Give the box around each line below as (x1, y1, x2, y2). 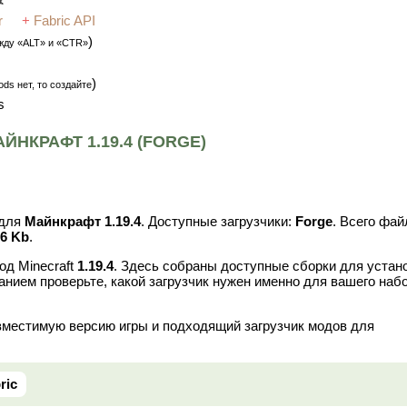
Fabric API (34, 13, 95, 29)
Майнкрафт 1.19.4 (25, 213, 141, 230)
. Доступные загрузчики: (141, 213, 295, 230)
